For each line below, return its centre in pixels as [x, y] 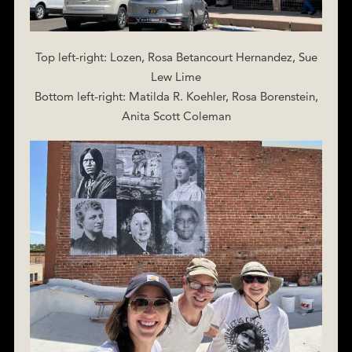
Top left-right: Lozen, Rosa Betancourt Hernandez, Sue [176, 57]
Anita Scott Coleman [176, 115]
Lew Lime [176, 76]
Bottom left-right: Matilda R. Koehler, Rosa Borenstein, [176, 96]
